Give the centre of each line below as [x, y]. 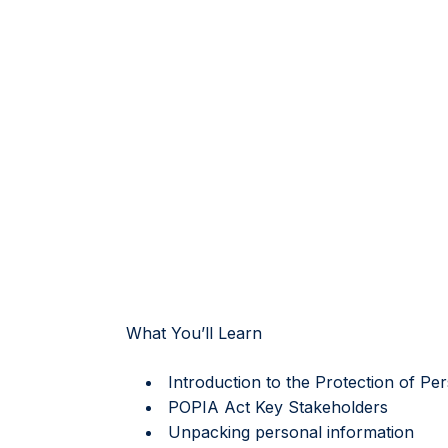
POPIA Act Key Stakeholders [278, 407]
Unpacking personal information [291, 432]
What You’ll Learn [194, 333]
